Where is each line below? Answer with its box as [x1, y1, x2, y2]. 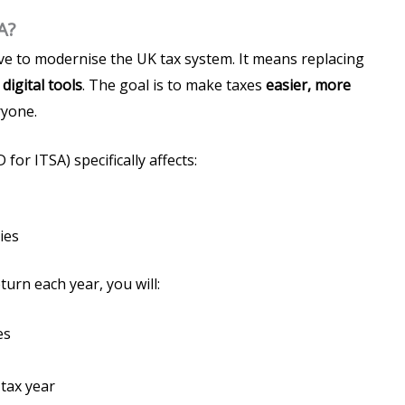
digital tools [3, 74, 82, 95]
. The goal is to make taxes [82, 74, 266, 95]
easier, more [266, 74, 351, 95]
